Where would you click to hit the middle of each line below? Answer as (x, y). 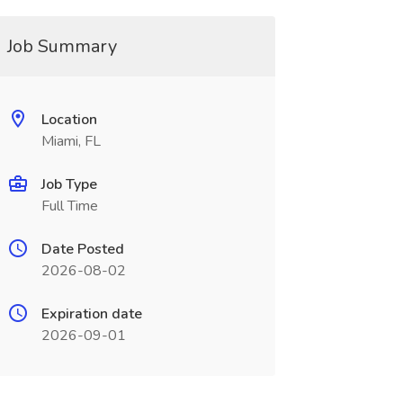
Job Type (69, 184)
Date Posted (82, 249)
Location (69, 120)
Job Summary (62, 46)
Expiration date (91, 314)
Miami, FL (71, 141)
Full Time (69, 206)
